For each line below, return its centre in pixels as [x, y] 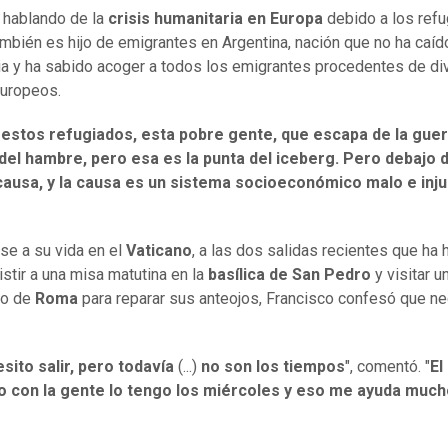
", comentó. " [387, 367]
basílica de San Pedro [289, 275]
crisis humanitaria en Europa [215, 19]
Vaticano [159, 251]
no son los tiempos [273, 367]
